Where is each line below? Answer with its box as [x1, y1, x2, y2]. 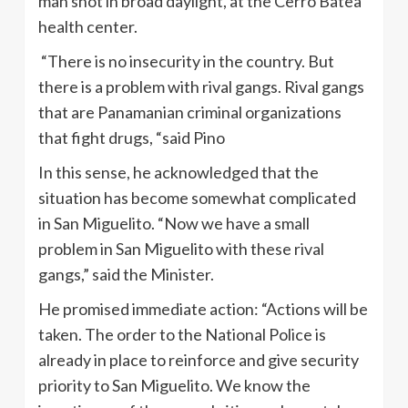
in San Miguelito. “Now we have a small [38, 213, 310, 234]
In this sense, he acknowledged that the [38, 162, 319, 183]
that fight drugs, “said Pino [38, 127, 225, 148]
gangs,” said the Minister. [38, 264, 214, 285]
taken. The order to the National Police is [38, 324, 326, 345]
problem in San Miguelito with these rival [38, 239, 324, 260]
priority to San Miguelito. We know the [38, 375, 311, 396]
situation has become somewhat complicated [38, 188, 356, 209]
